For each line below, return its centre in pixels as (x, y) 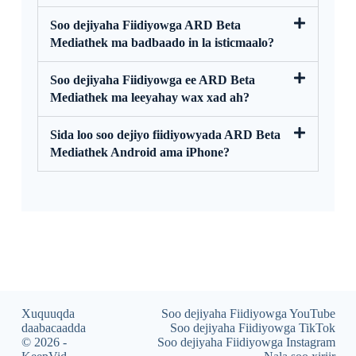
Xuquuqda (48, 313)
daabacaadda (53, 328)
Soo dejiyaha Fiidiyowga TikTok (252, 328)
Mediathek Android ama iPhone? (139, 152)
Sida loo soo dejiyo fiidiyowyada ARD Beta (165, 134)
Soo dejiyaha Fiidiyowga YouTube (248, 313)
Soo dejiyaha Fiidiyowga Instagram (246, 342)
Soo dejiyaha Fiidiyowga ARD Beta (145, 25)
